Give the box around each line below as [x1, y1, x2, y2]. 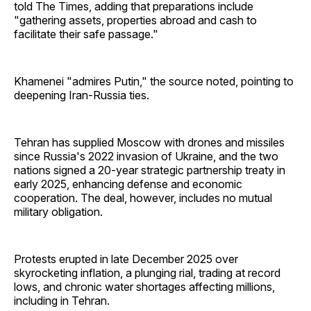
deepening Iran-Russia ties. [14, 88, 149, 103]
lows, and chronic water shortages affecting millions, [14, 280, 275, 294]
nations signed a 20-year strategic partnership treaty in [14, 163, 285, 178]
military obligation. [14, 205, 103, 219]
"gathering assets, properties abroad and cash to [14, 13, 257, 28]
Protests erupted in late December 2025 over [14, 252, 238, 267]
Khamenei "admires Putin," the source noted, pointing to [14, 74, 294, 89]
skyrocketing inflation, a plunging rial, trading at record [14, 266, 280, 280]
